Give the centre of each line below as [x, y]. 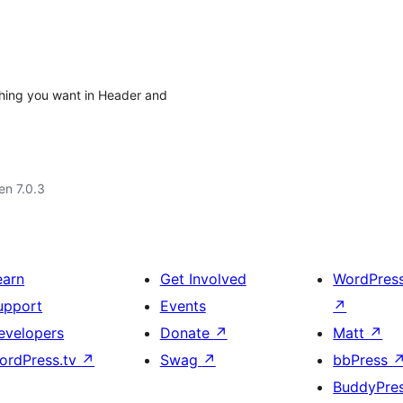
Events [183, 306]
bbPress [363, 360]
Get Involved [203, 279]
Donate [187, 333]
